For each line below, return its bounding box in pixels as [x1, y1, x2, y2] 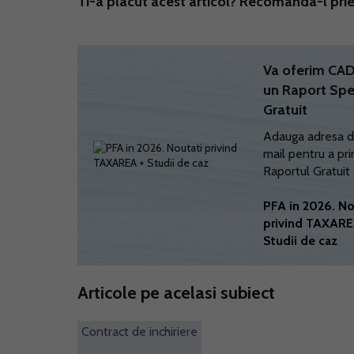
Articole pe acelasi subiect [77, 282, 275, 303]
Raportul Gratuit [263, 164, 351, 179]
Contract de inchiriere [81, 324, 198, 339]
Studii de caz [263, 233, 338, 248]
